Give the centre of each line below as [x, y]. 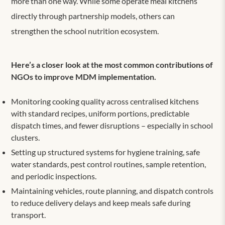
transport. [29, 214]
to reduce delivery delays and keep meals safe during [101, 202]
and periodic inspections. [55, 176]
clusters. [26, 137]
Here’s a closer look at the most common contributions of [112, 64]
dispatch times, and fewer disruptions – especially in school [112, 125]
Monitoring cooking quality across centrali [84, 101]
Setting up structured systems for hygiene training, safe [106, 152]
